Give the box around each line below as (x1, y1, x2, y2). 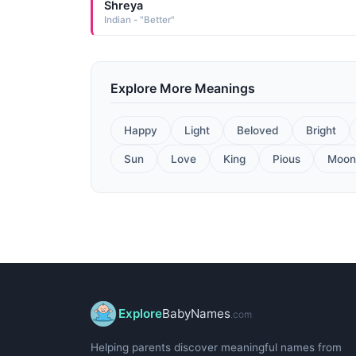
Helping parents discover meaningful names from (91, 341, 342, 354)
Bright (306, 123, 336, 137)
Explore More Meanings (110, 79, 255, 96)
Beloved (237, 123, 279, 137)
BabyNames (162, 306, 230, 322)
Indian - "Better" (103, 14, 175, 26)
